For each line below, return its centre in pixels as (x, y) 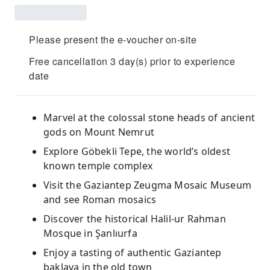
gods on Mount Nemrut (99, 132)
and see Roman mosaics (100, 199)
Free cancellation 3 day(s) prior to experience (132, 61)
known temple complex (98, 166)
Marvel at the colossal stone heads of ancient (149, 118)
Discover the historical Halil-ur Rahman (135, 219)
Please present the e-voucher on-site (113, 39)
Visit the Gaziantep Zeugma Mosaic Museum (148, 185)
